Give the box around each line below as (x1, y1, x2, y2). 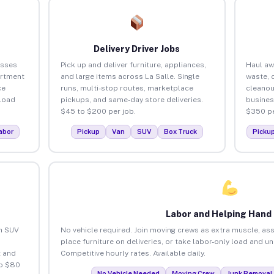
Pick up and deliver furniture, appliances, (60, 60, 206, 69)
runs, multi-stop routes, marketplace (60, 83, 193, 92)
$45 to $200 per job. (60, 106, 136, 116)
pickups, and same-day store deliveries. (60, 95, 203, 104)
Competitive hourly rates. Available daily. (60, 248, 206, 257)
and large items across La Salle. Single (60, 72, 199, 81)
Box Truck (163, 127, 197, 135)
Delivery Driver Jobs (94, 43, 180, 54)
